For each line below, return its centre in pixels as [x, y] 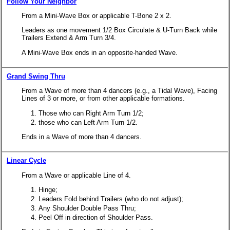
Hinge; [48, 189]
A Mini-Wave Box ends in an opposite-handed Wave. [100, 52]
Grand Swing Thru [36, 76]
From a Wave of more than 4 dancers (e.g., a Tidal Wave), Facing [119, 91]
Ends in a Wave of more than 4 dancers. [82, 137]
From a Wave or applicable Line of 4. [76, 175]
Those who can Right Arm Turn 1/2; [91, 113]
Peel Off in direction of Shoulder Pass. [96, 217]
